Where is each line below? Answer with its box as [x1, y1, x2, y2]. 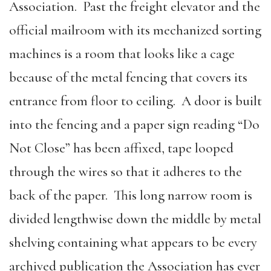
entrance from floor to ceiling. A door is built [9, 92, 262, 109]
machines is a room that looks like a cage [9, 45, 235, 62]
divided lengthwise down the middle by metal [9, 210, 261, 227]
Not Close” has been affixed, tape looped [9, 139, 233, 157]
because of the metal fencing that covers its [9, 68, 247, 86]
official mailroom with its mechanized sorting [9, 21, 261, 39]
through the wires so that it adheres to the [9, 163, 242, 180]
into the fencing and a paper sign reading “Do [9, 116, 260, 133]
